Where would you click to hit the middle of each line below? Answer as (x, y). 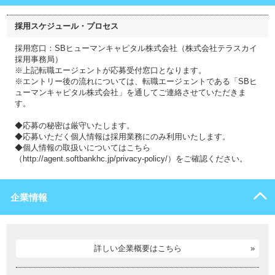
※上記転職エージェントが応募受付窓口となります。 (110, 70)
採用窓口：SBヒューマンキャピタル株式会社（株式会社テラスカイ (136, 48)
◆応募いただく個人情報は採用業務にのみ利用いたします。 (122, 137)
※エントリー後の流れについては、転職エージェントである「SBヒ (136, 81)
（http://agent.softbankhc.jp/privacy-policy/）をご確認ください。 (131, 159)
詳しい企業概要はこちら (137, 248)
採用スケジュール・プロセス (67, 26)
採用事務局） (39, 59)
